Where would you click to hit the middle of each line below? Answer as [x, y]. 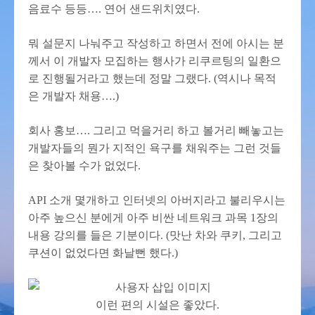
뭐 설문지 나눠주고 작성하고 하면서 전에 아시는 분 [156, 43]
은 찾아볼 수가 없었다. [84, 166]
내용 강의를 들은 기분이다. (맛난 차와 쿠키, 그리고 [155, 235]
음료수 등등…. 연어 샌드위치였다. [114, 9]
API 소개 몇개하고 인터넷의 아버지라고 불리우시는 [157, 200]
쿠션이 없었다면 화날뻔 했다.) [103, 253]
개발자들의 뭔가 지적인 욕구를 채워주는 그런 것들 [155, 148]
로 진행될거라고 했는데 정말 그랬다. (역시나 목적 [152, 78]
